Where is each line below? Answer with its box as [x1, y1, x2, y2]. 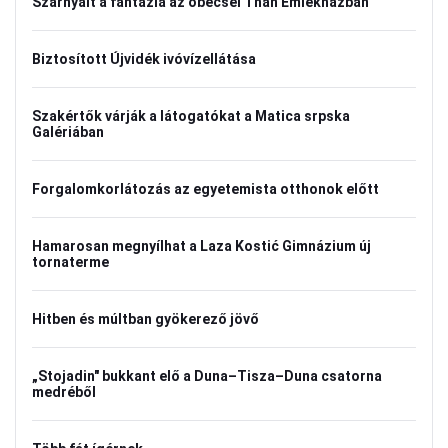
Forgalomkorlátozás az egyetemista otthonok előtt [32, 181, 379, 197]
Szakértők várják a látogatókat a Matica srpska [32, 108, 350, 124]
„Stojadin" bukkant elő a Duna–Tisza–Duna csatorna [32, 368, 382, 384]
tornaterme [32, 254, 109, 270]
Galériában [32, 124, 104, 140]
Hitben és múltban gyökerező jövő [32, 311, 259, 327]
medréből [32, 384, 96, 400]
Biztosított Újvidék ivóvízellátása [32, 51, 256, 67]
